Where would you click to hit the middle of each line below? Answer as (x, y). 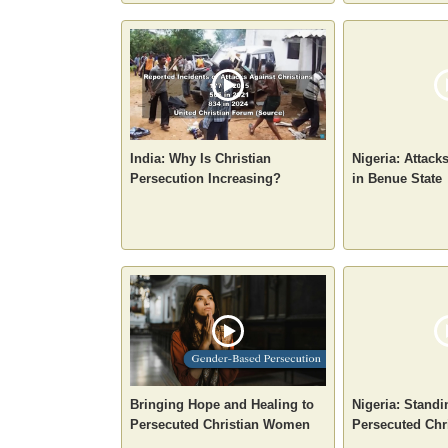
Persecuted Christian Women (220, 424)
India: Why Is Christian (200, 158)
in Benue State (397, 178)
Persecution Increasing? (205, 178)
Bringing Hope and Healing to (222, 404)
